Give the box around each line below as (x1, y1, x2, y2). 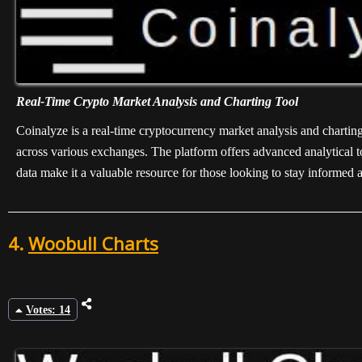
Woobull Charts (28, 230, 158, 255)
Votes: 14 (26, 304, 70, 317)
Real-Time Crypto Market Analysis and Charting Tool (16, 94, 298, 108)
